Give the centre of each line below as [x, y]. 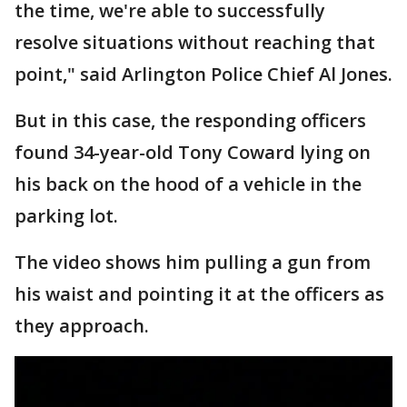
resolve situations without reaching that [195, 42]
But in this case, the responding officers [190, 120]
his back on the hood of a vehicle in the [188, 184]
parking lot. [66, 216]
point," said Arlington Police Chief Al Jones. [203, 74]
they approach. [82, 326]
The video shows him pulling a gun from [193, 262]
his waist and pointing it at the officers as [199, 294]
